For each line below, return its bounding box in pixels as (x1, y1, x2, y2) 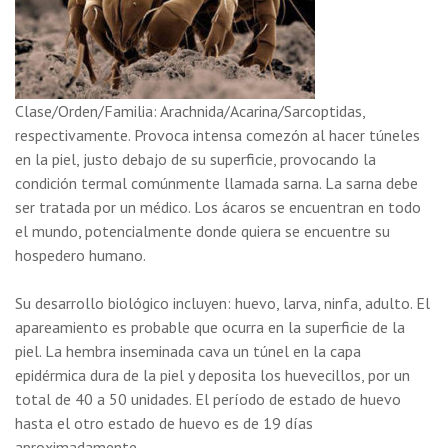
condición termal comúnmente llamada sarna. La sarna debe (15, 173, 418, 193)
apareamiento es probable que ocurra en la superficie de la (15, 317, 405, 337)
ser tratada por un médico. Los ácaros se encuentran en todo (15, 197, 421, 217)
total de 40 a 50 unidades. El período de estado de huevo (15, 389, 401, 409)
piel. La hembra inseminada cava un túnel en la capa (15, 341, 361, 361)
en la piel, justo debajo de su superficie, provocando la (15, 149, 376, 169)
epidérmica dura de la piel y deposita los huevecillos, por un (15, 365, 410, 385)
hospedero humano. (15, 245, 146, 265)
